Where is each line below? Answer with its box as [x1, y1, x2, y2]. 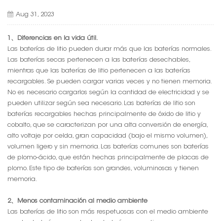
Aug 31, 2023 [15, 11, 54, 18]
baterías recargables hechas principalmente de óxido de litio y [7, 110, 201, 117]
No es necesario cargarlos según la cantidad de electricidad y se [7, 89, 209, 96]
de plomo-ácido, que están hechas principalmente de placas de [7, 154, 209, 161]
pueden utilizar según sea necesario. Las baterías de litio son [7, 100, 195, 107]
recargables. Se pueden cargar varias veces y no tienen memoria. [7, 78, 211, 85]
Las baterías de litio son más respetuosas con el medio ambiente [7, 208, 208, 215]
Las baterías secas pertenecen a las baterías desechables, [7, 56, 190, 63]
